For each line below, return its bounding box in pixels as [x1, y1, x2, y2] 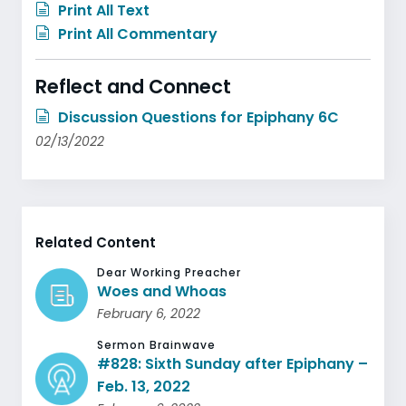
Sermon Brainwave [97, 337, 217, 353]
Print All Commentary [54, 24, 217, 44]
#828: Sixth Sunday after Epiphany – [97, 353, 369, 374]
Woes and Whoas [97, 281, 227, 302]
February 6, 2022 [97, 304, 201, 323]
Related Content [35, 233, 156, 252]
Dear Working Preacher [97, 265, 242, 280]
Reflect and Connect [35, 73, 231, 100]
